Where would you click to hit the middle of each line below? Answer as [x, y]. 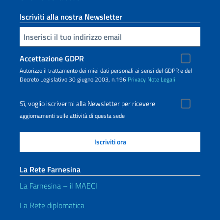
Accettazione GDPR [52, 58]
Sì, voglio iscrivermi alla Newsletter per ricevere [87, 104]
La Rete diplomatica [52, 205]
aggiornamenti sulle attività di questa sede [72, 116]
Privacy [137, 79]
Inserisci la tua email [24, 36]
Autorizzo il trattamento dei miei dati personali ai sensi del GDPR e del [106, 70]
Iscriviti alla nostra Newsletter [71, 17]
